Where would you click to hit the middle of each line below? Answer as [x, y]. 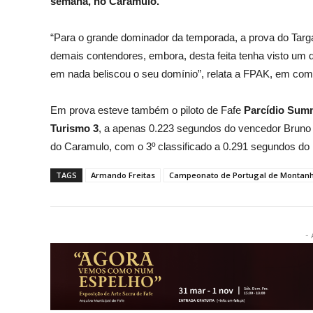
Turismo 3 [74, 129]
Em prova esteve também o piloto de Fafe [147, 110]
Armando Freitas [123, 175]
